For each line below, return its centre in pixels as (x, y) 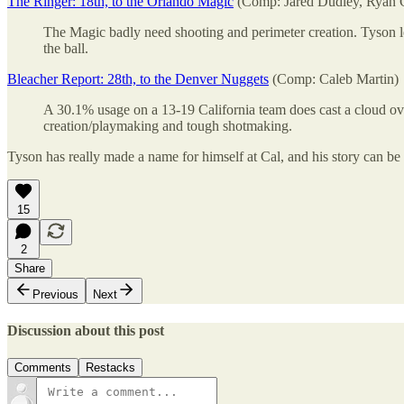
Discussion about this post (86, 330)
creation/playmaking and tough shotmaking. (168, 125)
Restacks (110, 368)
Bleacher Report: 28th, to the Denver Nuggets (138, 78)
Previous (55, 294)
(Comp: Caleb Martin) (334, 78)
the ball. (66, 48)
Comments (43, 368)
